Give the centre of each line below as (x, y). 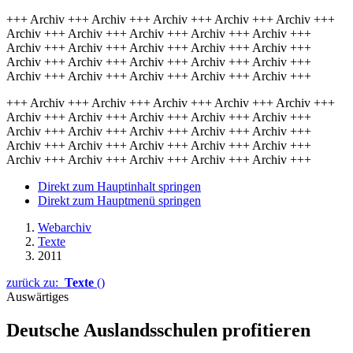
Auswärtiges (37, 297)
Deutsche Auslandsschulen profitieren (158, 330)
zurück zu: (35, 282)
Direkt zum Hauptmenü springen (119, 201)
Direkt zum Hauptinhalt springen (119, 186)
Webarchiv (65, 227)
